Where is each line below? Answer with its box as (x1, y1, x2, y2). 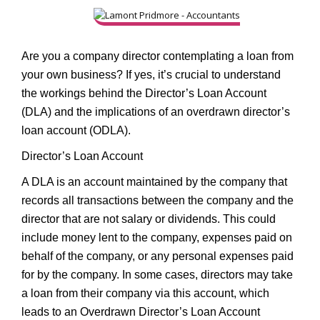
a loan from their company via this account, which (21, 287, 269, 299)
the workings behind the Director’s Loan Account (21, 87, 266, 99)
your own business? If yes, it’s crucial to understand (21, 69, 281, 81)
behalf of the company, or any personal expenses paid (21, 250, 294, 262)
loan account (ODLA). (21, 124, 131, 136)
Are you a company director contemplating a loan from (21, 50, 294, 62)
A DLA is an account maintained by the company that (21, 176, 287, 188)
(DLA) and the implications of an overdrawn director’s (21, 106, 290, 118)
